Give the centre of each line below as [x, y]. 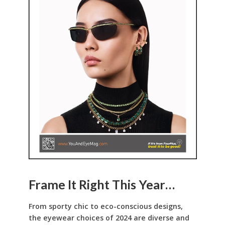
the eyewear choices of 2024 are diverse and [109, 218]
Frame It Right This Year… [101, 184]
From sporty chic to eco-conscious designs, [105, 206]
